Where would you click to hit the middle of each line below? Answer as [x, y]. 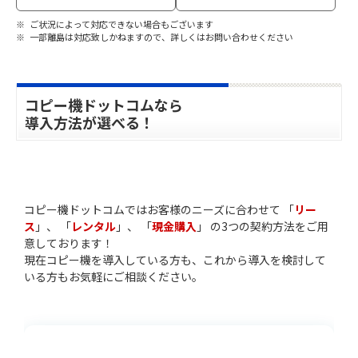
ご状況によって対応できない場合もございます [121, 24]
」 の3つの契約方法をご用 [263, 226]
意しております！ [69, 243]
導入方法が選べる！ [89, 122]
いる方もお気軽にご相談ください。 [113, 276]
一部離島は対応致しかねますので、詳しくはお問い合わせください [161, 36]
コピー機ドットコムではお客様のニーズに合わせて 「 [159, 209]
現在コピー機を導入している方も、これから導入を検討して [175, 259]
